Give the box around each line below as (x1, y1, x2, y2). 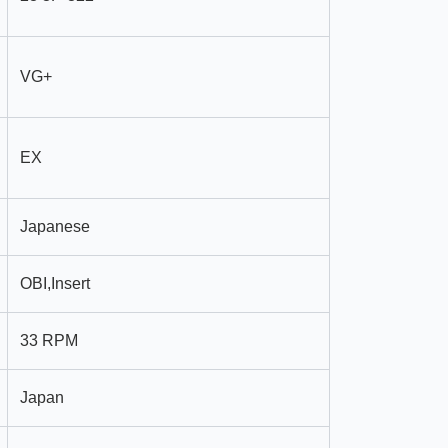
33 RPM (20, 332, 78, 349)
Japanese (20, 218, 90, 235)
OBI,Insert (20, 275, 90, 292)
